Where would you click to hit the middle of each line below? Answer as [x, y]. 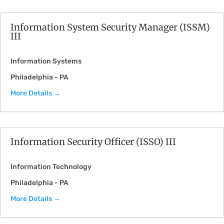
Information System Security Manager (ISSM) [110, 27]
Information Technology [51, 167]
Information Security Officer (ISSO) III [93, 142]
